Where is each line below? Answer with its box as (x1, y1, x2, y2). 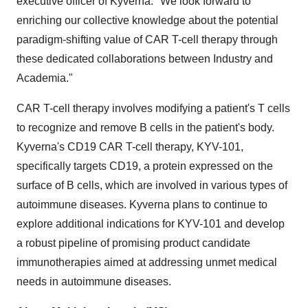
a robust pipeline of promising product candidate (16, 237, 250, 249)
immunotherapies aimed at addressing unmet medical (16, 256, 277, 268)
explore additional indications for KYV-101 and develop (16, 218, 285, 230)
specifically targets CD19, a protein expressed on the (16, 160, 273, 172)
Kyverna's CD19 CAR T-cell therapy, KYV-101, (16, 141, 243, 153)
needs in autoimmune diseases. (16, 276, 171, 287)
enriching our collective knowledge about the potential (16, 14, 278, 26)
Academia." (16, 72, 73, 84)
